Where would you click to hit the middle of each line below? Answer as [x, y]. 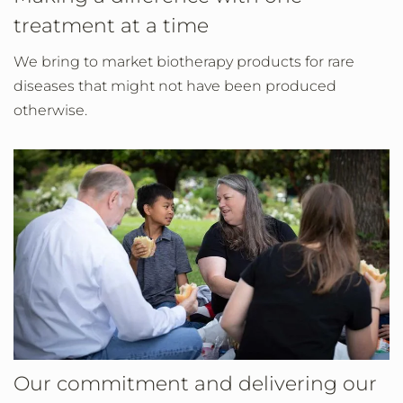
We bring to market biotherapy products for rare [184, 62]
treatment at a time [111, 26]
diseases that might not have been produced [175, 86]
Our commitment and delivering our [195, 384]
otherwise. [50, 110]
